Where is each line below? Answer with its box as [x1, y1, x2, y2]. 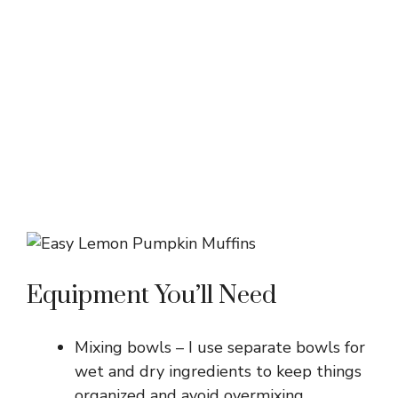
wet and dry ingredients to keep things [75, 360, 362, 382]
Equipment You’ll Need [27, 279, 276, 311]
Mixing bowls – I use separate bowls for [75, 336, 365, 358]
